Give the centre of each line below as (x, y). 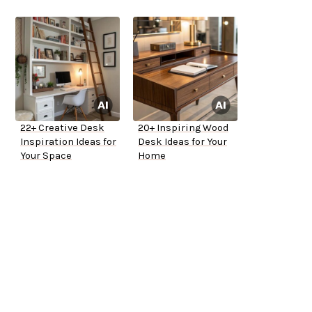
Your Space (46, 156)
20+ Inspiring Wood (183, 128)
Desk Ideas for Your (182, 142)
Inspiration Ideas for (68, 142)
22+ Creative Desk (62, 128)
